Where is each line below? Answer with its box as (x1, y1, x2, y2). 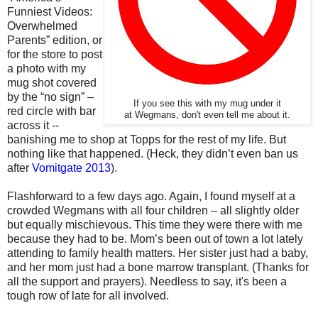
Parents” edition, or (7, 33, 102, 46)
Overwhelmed (7, 19, 77, 32)
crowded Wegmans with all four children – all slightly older (7, 204, 299, 216)
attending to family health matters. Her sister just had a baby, (7, 246, 308, 259)
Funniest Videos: (7, 5, 92, 18)
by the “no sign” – (7, 90, 94, 103)
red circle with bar (7, 104, 96, 117)
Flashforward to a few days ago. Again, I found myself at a (7, 190, 295, 202)
